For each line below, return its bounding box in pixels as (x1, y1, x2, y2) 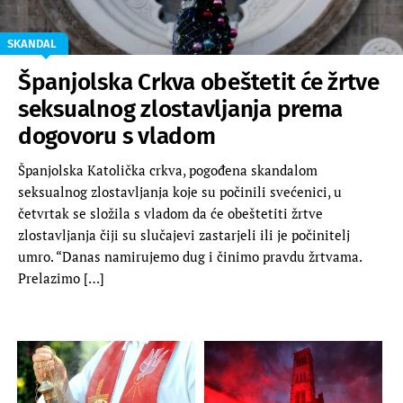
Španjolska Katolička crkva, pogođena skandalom (18, 160, 318, 179)
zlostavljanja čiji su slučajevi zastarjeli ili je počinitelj (18, 225, 350, 244)
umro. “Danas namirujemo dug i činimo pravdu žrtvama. (18, 246, 362, 265)
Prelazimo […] (18, 268, 104, 287)
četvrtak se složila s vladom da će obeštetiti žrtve (18, 203, 323, 222)
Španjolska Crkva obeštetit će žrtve (18, 67, 380, 96)
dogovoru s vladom (18, 121, 216, 150)
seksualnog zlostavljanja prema (18, 94, 344, 123)
